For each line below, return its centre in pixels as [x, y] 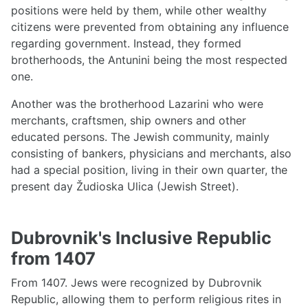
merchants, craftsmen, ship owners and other [129, 121]
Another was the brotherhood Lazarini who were [137, 104]
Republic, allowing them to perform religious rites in [146, 299]
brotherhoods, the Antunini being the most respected [149, 60]
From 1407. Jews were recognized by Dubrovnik [136, 283]
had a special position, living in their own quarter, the [149, 170]
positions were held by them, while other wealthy [139, 11]
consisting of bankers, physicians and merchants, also [151, 154]
